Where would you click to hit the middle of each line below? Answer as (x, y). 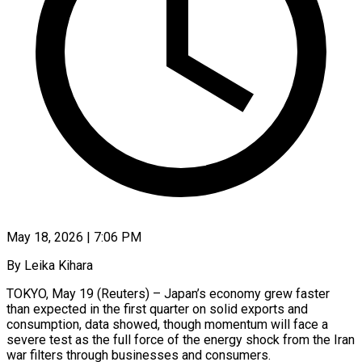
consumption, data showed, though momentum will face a (167, 324)
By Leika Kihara (50, 265)
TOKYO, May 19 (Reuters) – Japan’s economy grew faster (168, 293)
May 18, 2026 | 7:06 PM (74, 237)
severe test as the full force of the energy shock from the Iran (181, 339)
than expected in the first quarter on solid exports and (157, 309)
